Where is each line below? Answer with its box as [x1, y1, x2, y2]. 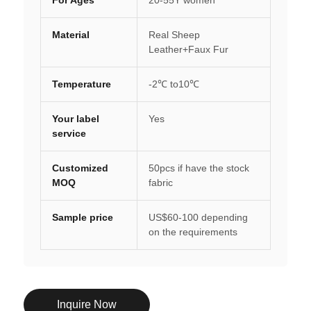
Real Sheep [148, 28, 200, 40]
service [51, 127, 86, 139]
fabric [148, 176, 173, 188]
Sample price [51, 211, 113, 223]
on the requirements [148, 226, 237, 237]
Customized [51, 162, 108, 174]
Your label [51, 112, 99, 124]
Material [51, 28, 90, 40]
